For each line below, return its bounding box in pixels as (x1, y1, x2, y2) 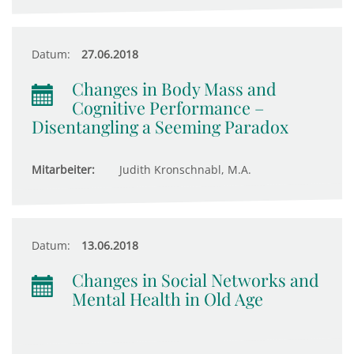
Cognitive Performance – (72, 96, 264, 119)
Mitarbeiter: (32, 162, 95, 177)
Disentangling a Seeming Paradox (32, 115, 288, 137)
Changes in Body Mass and (72, 77, 277, 100)
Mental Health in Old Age (72, 288, 263, 310)
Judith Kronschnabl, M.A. (116, 162, 251, 177)
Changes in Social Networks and (72, 269, 319, 291)
